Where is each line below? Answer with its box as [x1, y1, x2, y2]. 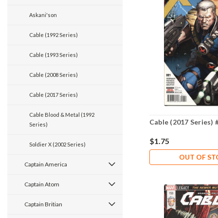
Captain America [24, 161, 67, 168]
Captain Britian [24, 200, 62, 208]
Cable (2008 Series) [29, 72, 78, 78]
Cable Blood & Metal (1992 [29, 111, 94, 118]
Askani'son [29, 12, 57, 18]
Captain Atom [24, 181, 59, 188]
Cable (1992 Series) [29, 32, 78, 38]
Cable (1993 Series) [29, 52, 78, 58]
